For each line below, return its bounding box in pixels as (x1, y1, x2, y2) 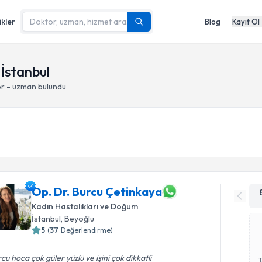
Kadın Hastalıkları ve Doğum (32, 201, 139, 212)
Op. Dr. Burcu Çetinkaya (32, 184, 163, 199)
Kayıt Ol (232, 16, 260, 26)
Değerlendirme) (61, 226, 113, 235)
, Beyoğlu (61, 213, 95, 224)
